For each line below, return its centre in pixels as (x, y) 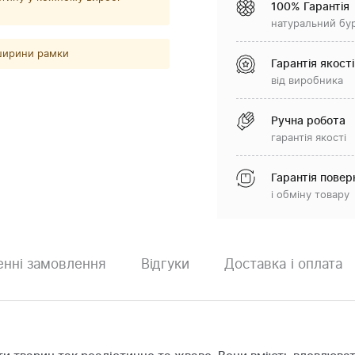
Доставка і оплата (284, 264)
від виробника (307, 81)
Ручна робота (308, 121)
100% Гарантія (310, 7)
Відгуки (165, 264)
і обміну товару (310, 195)
